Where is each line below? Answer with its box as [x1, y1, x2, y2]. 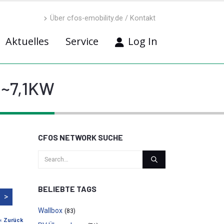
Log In [128, 34, 157, 48]
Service [65, 34, 98, 48]
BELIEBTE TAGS [38, 184, 96, 193]
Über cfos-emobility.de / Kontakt [50, 14, 155, 22]
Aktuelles [5, 34, 49, 48]
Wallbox [38, 206, 62, 214]
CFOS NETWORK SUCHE [38, 132, 123, 142]
